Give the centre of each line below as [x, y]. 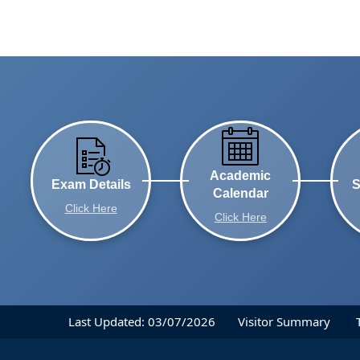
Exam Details [91, 185]
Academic [241, 176]
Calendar [240, 194]
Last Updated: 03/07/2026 [142, 321]
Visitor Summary [286, 321]
